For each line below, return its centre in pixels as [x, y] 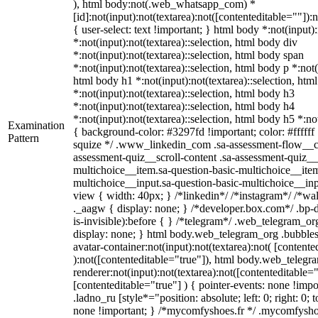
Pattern [23, 138]
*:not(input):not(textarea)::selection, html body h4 [184, 106]
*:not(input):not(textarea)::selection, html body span [188, 55]
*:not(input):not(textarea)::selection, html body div [185, 42]
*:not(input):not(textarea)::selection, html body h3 [184, 93]
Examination [36, 125]
